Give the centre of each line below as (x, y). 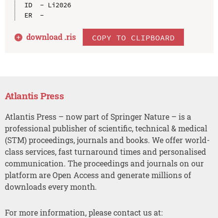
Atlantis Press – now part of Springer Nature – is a (98, 117)
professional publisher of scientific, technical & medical (106, 128)
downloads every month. (51, 187)
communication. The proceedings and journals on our (104, 163)
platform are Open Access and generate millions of (98, 175)
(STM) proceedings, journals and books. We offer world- (107, 140)
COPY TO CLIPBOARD (134, 37)
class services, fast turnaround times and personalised (105, 152)
